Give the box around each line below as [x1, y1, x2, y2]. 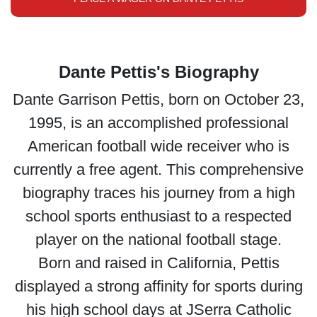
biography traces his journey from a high [22, 184, 295, 202]
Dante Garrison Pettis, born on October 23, [13, 91, 304, 108]
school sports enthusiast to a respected [25, 207, 292, 225]
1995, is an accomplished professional [28, 114, 289, 132]
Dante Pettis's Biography [58, 62, 259, 81]
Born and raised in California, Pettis [38, 254, 279, 272]
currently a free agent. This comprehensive [13, 161, 304, 178]
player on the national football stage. [35, 231, 282, 248]
